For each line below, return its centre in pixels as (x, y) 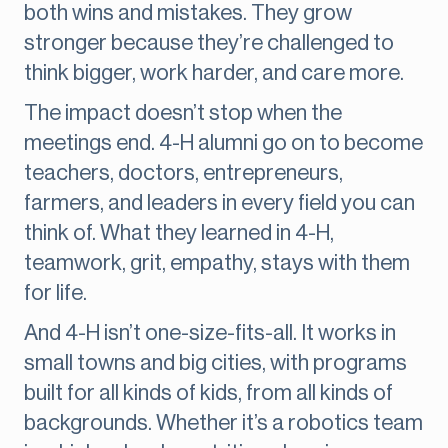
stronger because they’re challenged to (209, 43)
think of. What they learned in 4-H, (179, 233)
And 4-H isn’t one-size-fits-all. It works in (210, 333)
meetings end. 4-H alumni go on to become (223, 143)
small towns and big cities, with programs (215, 363)
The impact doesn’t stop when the (183, 113)
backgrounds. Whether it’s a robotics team (223, 423)
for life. (55, 293)
